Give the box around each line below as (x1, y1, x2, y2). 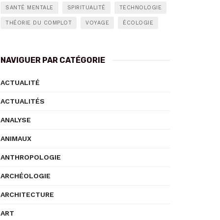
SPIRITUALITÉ (67, 4, 106, 11)
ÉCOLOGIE (123, 20, 153, 26)
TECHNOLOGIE (119, 4, 162, 11)
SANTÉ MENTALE (5, 4, 54, 11)
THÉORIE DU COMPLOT (5, 20, 72, 26)
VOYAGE (85, 20, 109, 26)
